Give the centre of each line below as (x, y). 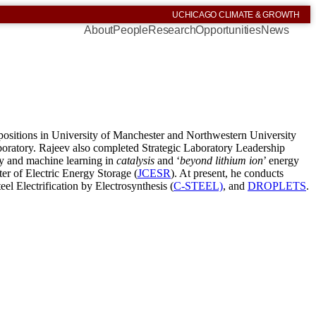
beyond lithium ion (221, 160)
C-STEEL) (198, 186)
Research (172, 30)
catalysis (137, 160)
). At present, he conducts (227, 173)
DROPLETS (277, 186)
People (130, 30)
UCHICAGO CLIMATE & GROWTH (236, 14)
